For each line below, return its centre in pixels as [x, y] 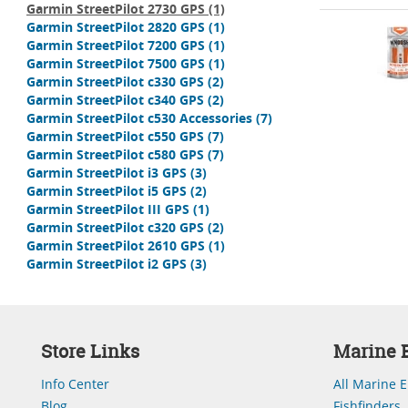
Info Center [75, 384]
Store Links [90, 351]
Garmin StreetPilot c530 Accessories [139, 118]
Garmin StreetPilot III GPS [108, 209]
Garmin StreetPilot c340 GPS [115, 100]
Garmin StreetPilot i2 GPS [107, 264]
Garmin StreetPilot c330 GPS [115, 82]
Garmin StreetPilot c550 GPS [115, 136]
